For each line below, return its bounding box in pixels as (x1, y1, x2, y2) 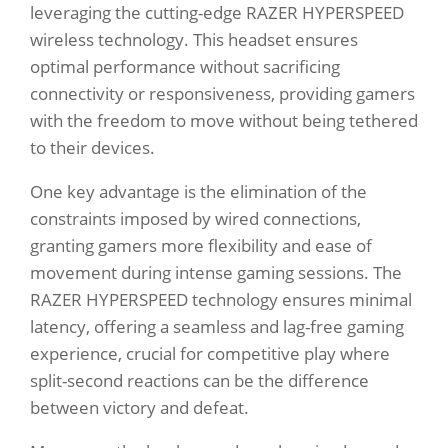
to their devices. (30, 136, 155, 160)
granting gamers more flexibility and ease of (30, 234, 372, 258)
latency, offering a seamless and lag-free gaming (30, 315, 404, 339)
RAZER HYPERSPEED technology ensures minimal (30, 288, 412, 312)
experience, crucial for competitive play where (30, 342, 390, 366)
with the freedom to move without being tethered (30, 109, 418, 133)
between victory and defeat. (30, 396, 249, 420)
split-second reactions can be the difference (30, 369, 369, 393)
